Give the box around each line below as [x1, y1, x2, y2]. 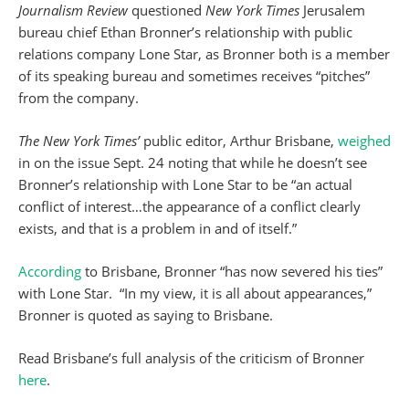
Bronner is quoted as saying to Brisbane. [18, 306, 273, 324]
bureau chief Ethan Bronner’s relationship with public [18, 23, 352, 41]
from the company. [18, 89, 139, 107]
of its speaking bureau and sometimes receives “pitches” [18, 67, 370, 85]
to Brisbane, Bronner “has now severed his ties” [85, 262, 383, 280]
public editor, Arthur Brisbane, [143, 131, 338, 150]
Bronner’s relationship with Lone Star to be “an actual [18, 175, 352, 194]
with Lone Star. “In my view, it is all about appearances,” [18, 284, 372, 302]
